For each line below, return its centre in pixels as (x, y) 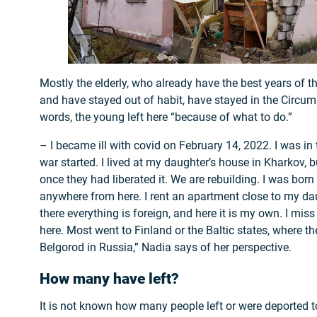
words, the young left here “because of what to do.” (166, 117)
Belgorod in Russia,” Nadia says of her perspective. (166, 248)
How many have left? (109, 279)
